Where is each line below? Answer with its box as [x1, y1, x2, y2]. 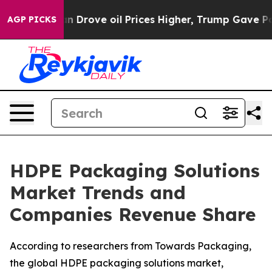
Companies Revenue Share [10, 203, 256, 226]
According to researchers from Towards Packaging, [10, 240, 251, 252]
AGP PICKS [7, 14, 56, 25]
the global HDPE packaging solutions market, [10, 257, 223, 269]
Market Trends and [10, 181, 186, 204]
